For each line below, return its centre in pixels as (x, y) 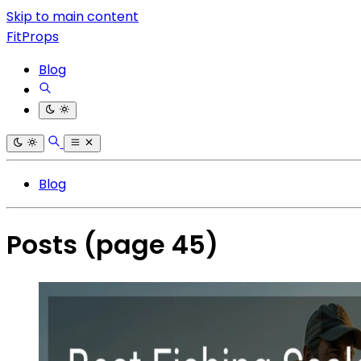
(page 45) (151, 245)
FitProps (33, 37)
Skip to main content (73, 17)
